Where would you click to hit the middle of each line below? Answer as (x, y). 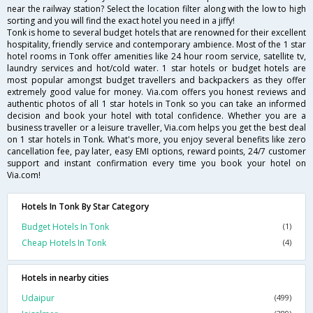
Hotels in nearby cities (65, 277)
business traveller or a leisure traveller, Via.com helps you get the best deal (156, 127)
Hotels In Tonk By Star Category (85, 206)
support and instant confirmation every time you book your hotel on (156, 163)
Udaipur (38, 298)
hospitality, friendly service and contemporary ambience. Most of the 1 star (156, 44)
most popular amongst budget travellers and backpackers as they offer (156, 80)
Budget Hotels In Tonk (65, 226)
